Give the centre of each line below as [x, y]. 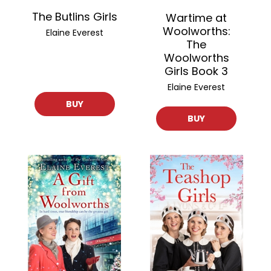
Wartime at [197, 18]
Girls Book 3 [197, 71]
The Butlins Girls [74, 16]
